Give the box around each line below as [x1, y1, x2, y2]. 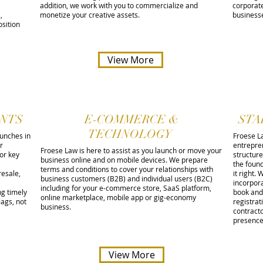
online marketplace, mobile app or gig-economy [41, 193, 196, 202]
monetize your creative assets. [40, 10, 141, 19]
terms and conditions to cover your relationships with [41, 164, 213, 174]
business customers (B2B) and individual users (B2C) [41, 174, 213, 183]
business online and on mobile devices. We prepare [41, 155, 208, 164]
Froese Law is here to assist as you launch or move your [41, 146, 222, 155]
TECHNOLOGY [88, 127, 175, 141]
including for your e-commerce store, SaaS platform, [41, 183, 211, 193]
